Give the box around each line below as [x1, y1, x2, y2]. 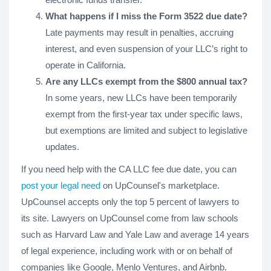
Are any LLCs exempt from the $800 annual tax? [45, 76, 247, 87]
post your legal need [21, 180, 100, 191]
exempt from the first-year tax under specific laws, [45, 109, 243, 119]
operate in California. [45, 60, 126, 70]
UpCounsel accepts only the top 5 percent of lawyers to [21, 197, 239, 207]
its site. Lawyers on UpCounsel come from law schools [21, 213, 238, 223]
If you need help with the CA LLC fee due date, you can [21, 164, 237, 174]
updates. [45, 142, 79, 152]
